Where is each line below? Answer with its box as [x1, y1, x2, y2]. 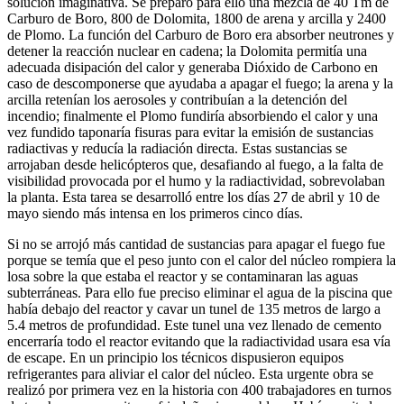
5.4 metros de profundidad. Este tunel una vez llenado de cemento [7, 317, 381, 333]
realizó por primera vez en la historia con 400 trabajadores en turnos [7, 381, 391, 398]
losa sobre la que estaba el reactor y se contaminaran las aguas [7, 268, 358, 284]
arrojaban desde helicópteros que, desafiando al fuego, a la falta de [7, 156, 383, 172]
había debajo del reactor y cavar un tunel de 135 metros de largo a [7, 300, 381, 317]
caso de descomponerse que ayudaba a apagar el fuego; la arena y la [7, 75, 393, 91]
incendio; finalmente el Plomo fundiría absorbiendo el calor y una [7, 107, 378, 124]
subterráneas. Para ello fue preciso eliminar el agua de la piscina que [7, 284, 392, 300]
